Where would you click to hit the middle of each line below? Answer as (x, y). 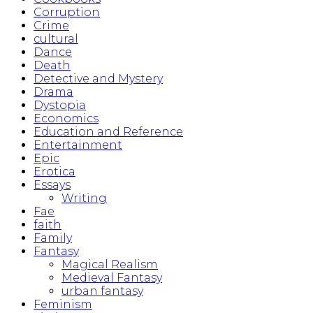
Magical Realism (110, 265)
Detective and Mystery (98, 79)
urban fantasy (102, 291)
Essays (52, 185)
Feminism (63, 305)
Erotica (54, 172)
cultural (56, 39)
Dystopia (60, 105)
